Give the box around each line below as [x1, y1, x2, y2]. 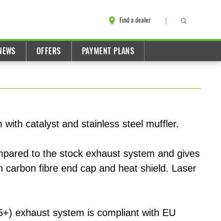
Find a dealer [119, 16, 151, 25]
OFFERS [36, 46, 61, 56]
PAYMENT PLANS [81, 46, 135, 56]
